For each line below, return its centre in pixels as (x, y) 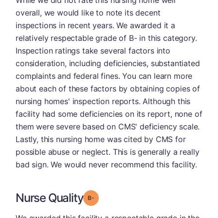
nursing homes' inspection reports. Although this (103, 101)
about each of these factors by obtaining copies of (108, 88)
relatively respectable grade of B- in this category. (106, 38)
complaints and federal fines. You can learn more (104, 76)
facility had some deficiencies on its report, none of (109, 114)
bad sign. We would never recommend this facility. (107, 164)
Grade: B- (108, 197)
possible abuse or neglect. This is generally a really (108, 152)
